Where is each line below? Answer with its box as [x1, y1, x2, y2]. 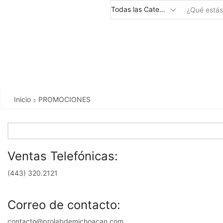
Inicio [13, 95, 31, 104]
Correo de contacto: [7, 197, 120, 212]
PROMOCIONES [38, 95, 91, 104]
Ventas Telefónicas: [7, 148, 118, 163]
